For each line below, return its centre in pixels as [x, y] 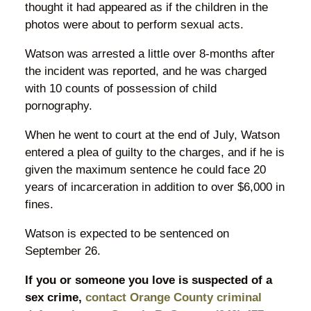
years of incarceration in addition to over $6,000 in [154, 187]
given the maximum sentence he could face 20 [145, 169]
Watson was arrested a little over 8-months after [150, 53]
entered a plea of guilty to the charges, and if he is [154, 152]
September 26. [62, 251]
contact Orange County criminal [173, 297]
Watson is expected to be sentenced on [127, 233]
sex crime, [55, 297]
